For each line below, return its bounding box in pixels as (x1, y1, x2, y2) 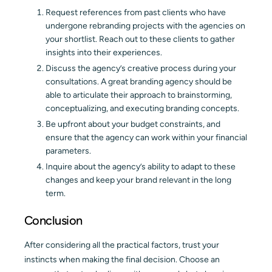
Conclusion (24, 213, 83, 228)
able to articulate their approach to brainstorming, (46, 89, 232, 100)
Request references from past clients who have (46, 7, 226, 18)
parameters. (46, 145, 91, 156)
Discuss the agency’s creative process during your (46, 63, 236, 73)
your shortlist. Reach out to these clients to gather (46, 33, 235, 44)
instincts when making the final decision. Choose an (24, 254, 220, 265)
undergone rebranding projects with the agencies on (46, 20, 245, 31)
